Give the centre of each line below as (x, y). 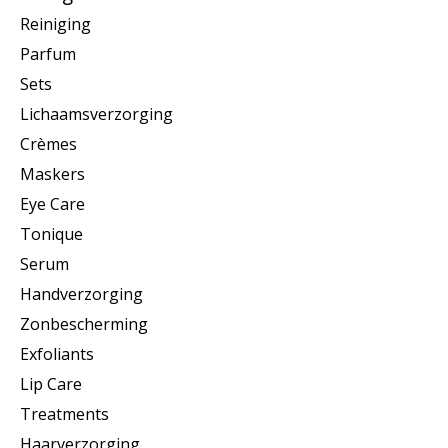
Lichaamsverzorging (96, 114)
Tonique (51, 234)
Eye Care (52, 204)
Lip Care (51, 384)
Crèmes (48, 144)
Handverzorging (81, 294)
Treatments (64, 414)
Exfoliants (57, 354)
